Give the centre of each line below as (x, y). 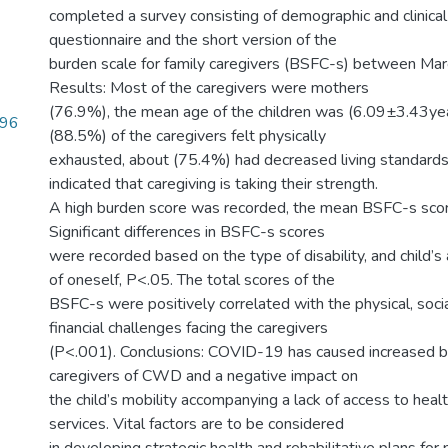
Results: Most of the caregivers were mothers (209, 88)
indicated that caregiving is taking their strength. (213, 184)
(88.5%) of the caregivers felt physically (187, 136)
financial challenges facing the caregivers (188, 328)
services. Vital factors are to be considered (196, 424)
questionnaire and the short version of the (193, 40)
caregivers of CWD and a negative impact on (203, 376)
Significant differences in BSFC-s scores (187, 232)
